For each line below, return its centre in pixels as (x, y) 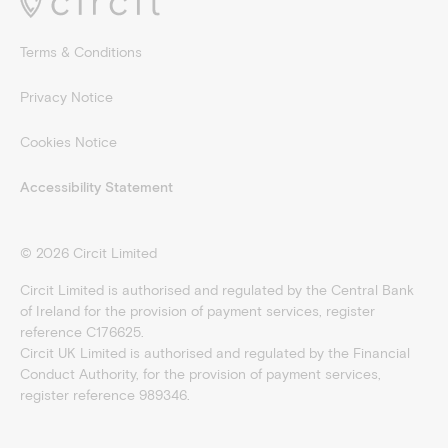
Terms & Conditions (80, 53)
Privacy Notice (66, 98)
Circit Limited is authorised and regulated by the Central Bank (216, 290)
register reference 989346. (104, 395)
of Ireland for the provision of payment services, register (197, 311)
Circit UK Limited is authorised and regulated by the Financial (214, 353)
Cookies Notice (68, 143)
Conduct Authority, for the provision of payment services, (200, 374)
